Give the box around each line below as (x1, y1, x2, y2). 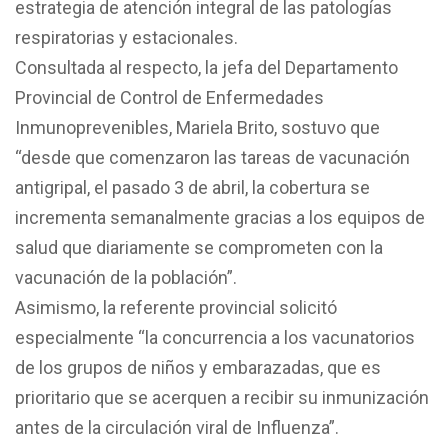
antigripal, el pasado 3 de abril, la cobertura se (15, 176, 370, 198)
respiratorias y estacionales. (15, 26, 238, 48)
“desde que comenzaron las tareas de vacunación (15, 146, 410, 168)
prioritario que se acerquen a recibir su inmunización (15, 386, 429, 408)
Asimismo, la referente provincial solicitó (15, 296, 337, 318)
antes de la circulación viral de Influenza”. (15, 416, 339, 438)
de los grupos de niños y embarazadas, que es (15, 356, 381, 378)
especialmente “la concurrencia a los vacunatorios (15, 326, 415, 348)
